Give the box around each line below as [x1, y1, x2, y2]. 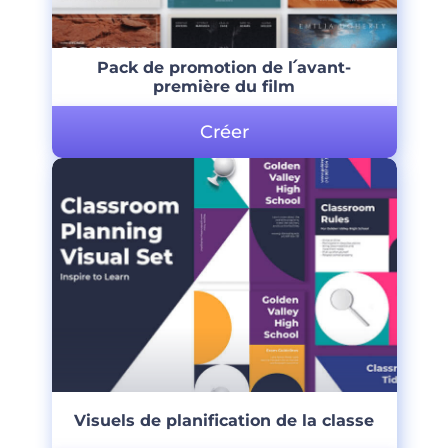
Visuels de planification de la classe [74, 411, 374, 431]
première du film [153, 76, 295, 96]
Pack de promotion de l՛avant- [97, 57, 351, 77]
